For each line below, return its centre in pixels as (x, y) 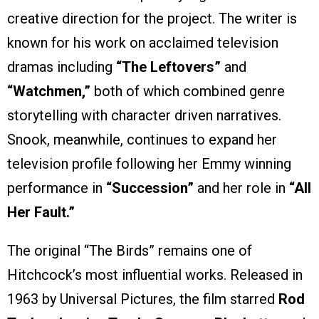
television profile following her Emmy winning (149, 164)
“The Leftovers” (168, 67)
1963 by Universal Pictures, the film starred (143, 299)
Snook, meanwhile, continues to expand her (142, 140)
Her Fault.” (41, 213)
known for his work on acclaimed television (143, 43)
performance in (57, 188)
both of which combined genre (188, 91)
